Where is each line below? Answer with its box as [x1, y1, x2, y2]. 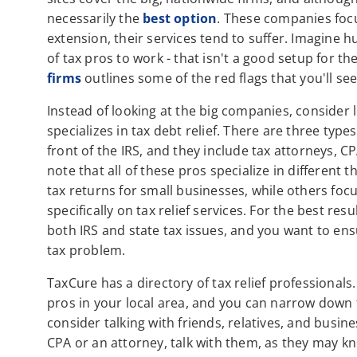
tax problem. [47, 241, 126, 260]
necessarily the [47, 10, 143, 28]
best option [143, 10, 218, 28]
